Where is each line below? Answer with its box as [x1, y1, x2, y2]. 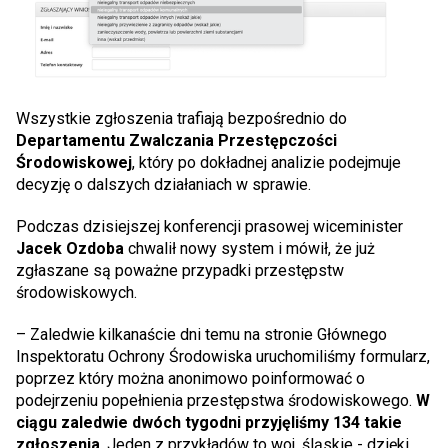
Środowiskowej [16, 153, 132, 173]
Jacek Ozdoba [16, 239, 128, 259]
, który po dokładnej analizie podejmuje [132, 153, 401, 173]
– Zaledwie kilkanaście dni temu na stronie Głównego [16, 325, 387, 345]
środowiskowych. [16, 283, 141, 303]
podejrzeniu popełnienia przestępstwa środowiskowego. [16, 391, 416, 411]
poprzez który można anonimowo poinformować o [16, 369, 365, 389]
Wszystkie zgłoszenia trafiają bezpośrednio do [16, 109, 347, 129]
